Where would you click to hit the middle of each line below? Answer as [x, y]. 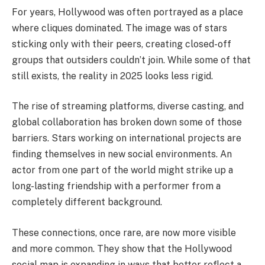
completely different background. [87, 202]
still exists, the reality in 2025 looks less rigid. [112, 76]
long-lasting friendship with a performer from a [116, 186]
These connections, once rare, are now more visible [124, 232]
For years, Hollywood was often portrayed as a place [127, 12]
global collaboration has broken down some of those [127, 122]
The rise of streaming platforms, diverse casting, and [128, 106]
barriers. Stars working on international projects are [127, 138]
